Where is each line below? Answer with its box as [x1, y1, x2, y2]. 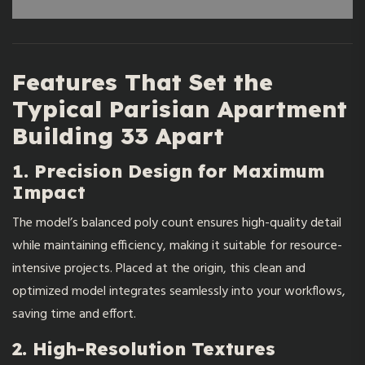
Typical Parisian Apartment [12, 94, 347, 123]
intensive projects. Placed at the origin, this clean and [12, 257, 306, 279]
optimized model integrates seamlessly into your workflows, [12, 280, 345, 302]
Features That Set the [12, 67, 273, 96]
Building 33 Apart [12, 121, 224, 150]
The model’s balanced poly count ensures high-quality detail [12, 212, 341, 234]
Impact [12, 180, 86, 204]
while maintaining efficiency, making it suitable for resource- [12, 235, 342, 257]
